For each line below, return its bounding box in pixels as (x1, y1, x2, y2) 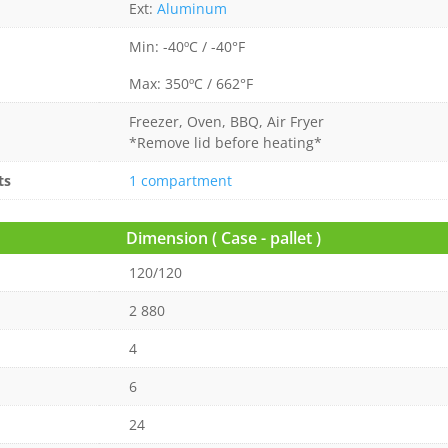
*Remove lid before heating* (128, 132, 322, 152)
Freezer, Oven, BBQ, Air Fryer (128, 111, 324, 131)
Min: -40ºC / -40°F (128, 36, 245, 56)
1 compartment (128, 170, 232, 190)
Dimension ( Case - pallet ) (126, 227, 322, 250)
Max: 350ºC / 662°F (128, 73, 253, 93)
